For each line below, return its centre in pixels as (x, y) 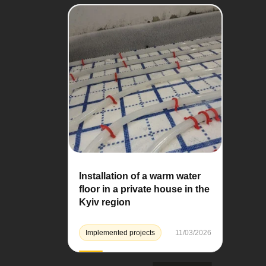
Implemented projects (120, 233)
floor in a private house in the (144, 189)
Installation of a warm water (140, 176)
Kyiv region (105, 202)
